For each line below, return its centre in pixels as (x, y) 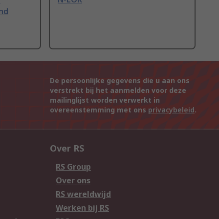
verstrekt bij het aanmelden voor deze (118, 90)
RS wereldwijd (83, 194)
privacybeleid (171, 110)
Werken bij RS (82, 208)
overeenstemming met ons (99, 110)
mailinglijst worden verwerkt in (105, 100)
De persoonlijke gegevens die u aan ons (120, 81)
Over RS (67, 148)
